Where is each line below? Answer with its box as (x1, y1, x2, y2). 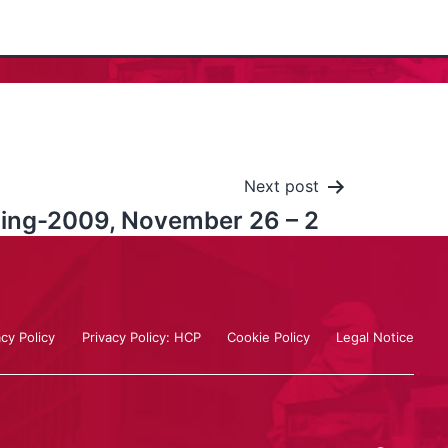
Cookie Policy (227, 328, 311, 344)
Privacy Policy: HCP (81, 328, 201, 344)
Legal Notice (336, 328, 415, 344)
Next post (244, 176, 319, 196)
